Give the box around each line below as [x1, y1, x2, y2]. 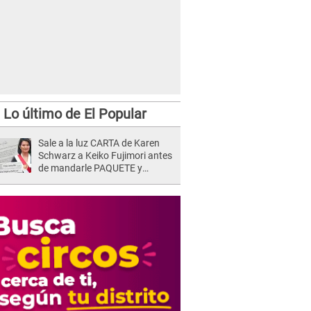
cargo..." [38, 187, 74, 199]
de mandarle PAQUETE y [38, 162, 142, 174]
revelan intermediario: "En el [38, 175, 155, 186]
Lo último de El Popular [3, 106, 146, 122]
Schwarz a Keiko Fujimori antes [38, 150, 172, 161]
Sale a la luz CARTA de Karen [38, 137, 160, 149]
